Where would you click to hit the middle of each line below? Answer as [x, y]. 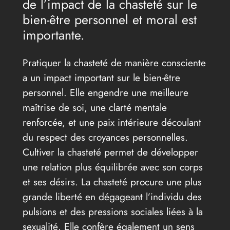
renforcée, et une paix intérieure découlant [112, 122]
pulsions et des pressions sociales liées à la [112, 211]
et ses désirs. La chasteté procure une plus [112, 181]
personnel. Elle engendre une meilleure [105, 92]
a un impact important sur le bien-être [101, 77]
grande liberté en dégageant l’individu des [112, 196]
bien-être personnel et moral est [109, 19]
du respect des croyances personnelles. [105, 137]
